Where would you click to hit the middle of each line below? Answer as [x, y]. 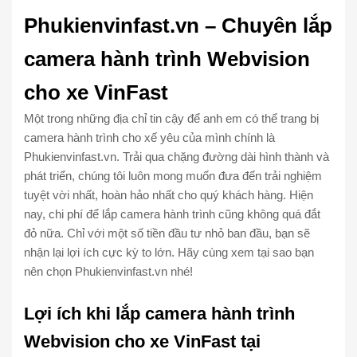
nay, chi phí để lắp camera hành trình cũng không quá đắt [172, 214]
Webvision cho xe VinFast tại [142, 341]
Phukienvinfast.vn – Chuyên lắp [178, 26]
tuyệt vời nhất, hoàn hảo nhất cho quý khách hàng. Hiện [169, 195]
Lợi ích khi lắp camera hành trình [159, 313]
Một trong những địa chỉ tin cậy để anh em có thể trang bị [171, 119]
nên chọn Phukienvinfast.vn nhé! [108, 272]
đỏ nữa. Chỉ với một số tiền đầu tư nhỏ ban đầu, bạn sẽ [167, 233]
